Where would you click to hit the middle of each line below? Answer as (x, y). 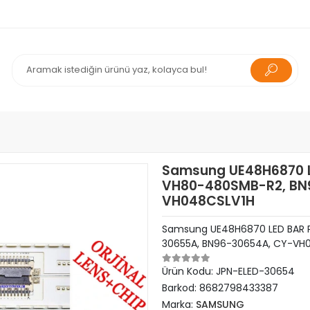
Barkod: (180, 288)
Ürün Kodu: (189, 271)
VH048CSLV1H (208, 201)
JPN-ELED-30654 (255, 271)
